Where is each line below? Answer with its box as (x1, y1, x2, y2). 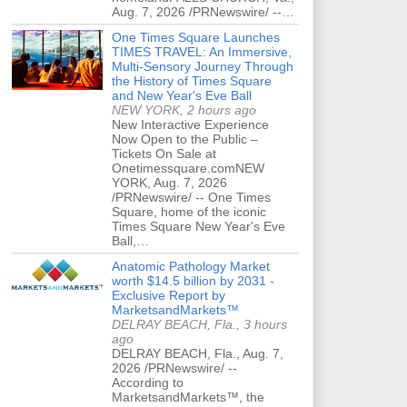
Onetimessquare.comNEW (112, 160, 264, 175)
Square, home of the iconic (112, 203, 266, 219)
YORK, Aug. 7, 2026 (112, 174, 227, 190)
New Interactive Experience (112, 116, 269, 132)
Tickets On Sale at (112, 145, 216, 161)
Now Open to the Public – (112, 131, 258, 146)
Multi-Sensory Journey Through (112, 58, 293, 74)
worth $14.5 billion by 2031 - (112, 273, 274, 288)
